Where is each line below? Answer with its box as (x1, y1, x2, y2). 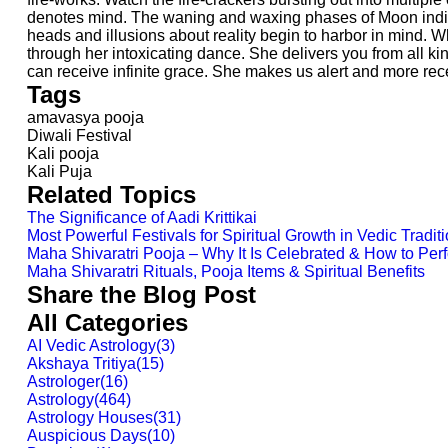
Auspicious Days (27, 427, 147, 444)
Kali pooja (27, 145, 99, 162)
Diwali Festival (27, 127, 132, 144)
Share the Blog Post (27, 281, 256, 308)
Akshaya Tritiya (27, 355, 136, 372)
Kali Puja (27, 163, 92, 180)
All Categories (27, 309, 188, 336)
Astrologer (27, 373, 100, 390)
